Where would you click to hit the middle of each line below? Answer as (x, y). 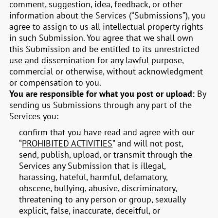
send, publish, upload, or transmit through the (106, 154)
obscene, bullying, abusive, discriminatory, (98, 188)
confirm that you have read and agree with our (107, 132)
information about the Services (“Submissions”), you (108, 15)
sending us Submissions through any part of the (101, 105)
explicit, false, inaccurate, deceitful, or (90, 210)
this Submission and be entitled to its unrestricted (105, 49)
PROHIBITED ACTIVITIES (67, 143)
